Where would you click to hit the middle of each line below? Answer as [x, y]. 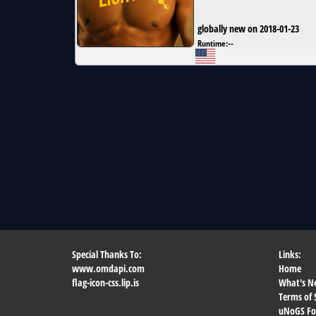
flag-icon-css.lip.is [105, 282]
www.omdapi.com [108, 268]
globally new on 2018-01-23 [248, 29]
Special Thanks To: [107, 254]
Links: [290, 254]
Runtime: [213, 43]
